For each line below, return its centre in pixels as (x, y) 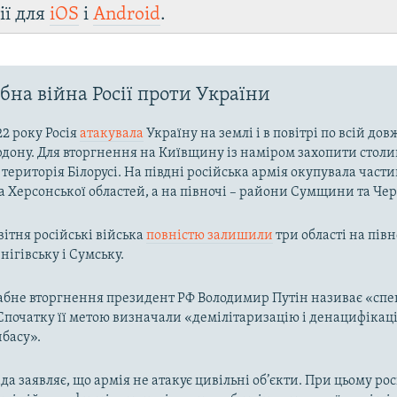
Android (127, 14)
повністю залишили (210, 235)
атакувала (112, 133)
